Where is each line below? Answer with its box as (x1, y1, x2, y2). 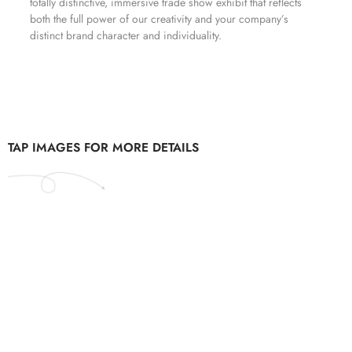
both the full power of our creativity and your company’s (30, 11, 288, 27)
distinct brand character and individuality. (30, 27, 222, 44)
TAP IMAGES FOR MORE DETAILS (8, 137, 199, 156)
